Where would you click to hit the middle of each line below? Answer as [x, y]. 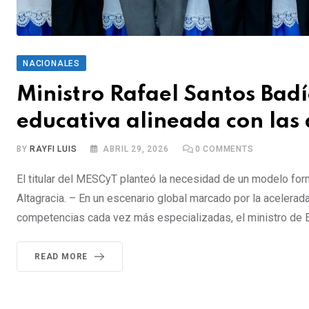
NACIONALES [51, 64]
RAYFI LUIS [53, 149]
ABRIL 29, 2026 [136, 149]
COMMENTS [227, 149]
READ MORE [61, 257]
